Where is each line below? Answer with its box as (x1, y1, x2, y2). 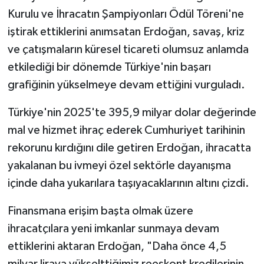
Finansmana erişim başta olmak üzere (7, 205, 193, 217)
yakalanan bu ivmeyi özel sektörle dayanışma (7, 160, 231, 172)
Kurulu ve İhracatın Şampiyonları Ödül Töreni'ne (7, 8, 244, 21)
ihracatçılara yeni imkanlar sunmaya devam (7, 223, 219, 235)
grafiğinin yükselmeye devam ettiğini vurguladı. (7, 79, 245, 91)
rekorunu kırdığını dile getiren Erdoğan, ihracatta (7, 142, 251, 154)
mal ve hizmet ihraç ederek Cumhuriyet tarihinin (7, 124, 245, 137)
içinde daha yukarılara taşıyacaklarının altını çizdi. (7, 177, 249, 190)
